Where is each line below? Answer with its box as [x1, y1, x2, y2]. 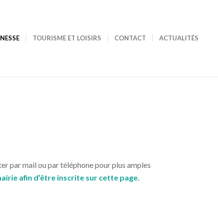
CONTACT [114, 34, 146, 42]
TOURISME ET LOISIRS [33, 34, 102, 42]
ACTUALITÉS [159, 34, 199, 42]
